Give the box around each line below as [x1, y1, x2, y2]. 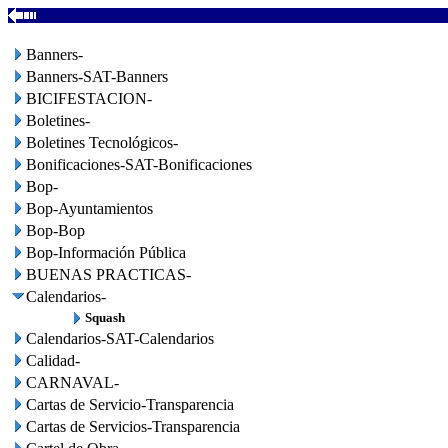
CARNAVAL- [26, 374, 119, 391]
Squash [85, 310, 125, 325]
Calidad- [26, 352, 80, 369]
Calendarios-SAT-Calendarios [26, 330, 214, 347]
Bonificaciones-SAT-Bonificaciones [26, 156, 252, 173]
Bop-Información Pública [26, 244, 186, 261]
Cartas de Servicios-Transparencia [26, 418, 240, 435]
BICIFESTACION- [26, 90, 152, 107]
